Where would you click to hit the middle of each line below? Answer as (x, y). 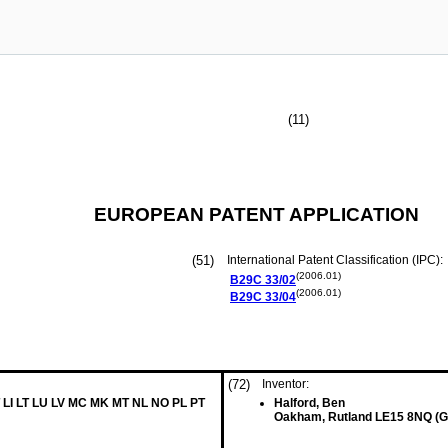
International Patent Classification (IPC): (336, 260)
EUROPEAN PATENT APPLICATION (256, 214)
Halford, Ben (309, 403)
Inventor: (285, 384)
